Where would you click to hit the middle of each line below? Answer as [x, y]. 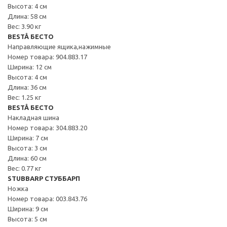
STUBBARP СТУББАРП [44, 178]
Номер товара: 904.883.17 [47, 56]
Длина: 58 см [27, 16]
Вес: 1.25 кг [24, 97]
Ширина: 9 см [28, 209]
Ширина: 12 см [30, 67]
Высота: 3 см [27, 148]
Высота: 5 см [27, 219]
